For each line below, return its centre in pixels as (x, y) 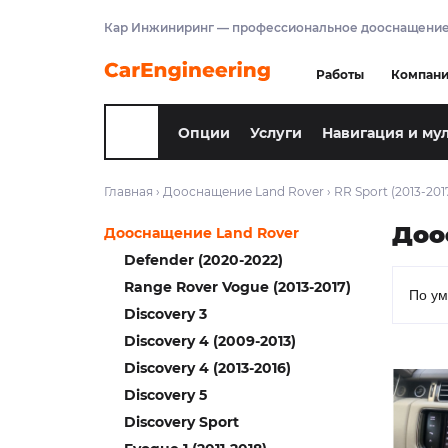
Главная (128, 191)
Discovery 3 (165, 314)
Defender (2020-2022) (203, 260)
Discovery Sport (181, 422)
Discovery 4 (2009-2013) (210, 341)
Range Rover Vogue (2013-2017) (237, 287)
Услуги (276, 133)
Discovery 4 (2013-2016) (207, 368)
